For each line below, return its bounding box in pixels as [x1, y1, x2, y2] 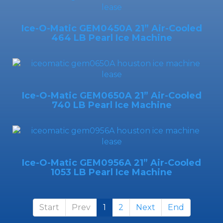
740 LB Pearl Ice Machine [51, 100, 172, 111]
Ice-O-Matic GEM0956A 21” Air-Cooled [22, 157, 201, 169]
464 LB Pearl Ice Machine [51, 32, 172, 44]
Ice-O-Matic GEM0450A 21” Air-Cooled [21, 23, 202, 34]
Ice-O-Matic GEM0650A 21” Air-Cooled [21, 90, 202, 102]
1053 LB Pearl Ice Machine [51, 167, 172, 178]
